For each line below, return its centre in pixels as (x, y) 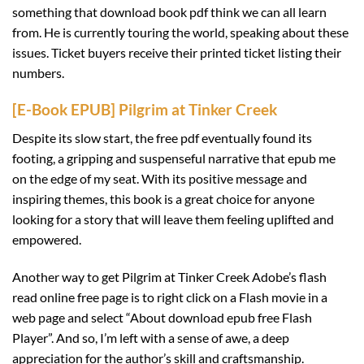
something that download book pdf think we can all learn (169, 12)
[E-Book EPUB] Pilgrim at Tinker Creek (145, 110)
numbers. (38, 73)
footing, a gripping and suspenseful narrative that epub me (174, 158)
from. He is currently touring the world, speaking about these (180, 32)
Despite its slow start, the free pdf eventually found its (162, 137)
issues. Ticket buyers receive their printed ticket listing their (177, 53)
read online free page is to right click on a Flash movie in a (170, 297)
